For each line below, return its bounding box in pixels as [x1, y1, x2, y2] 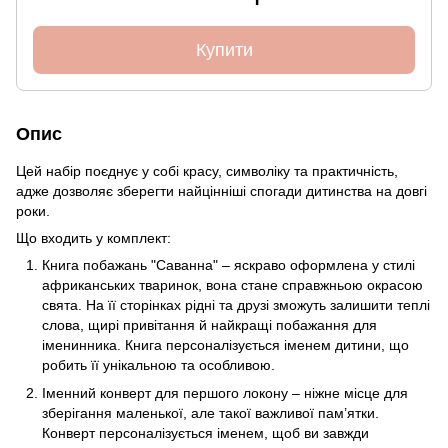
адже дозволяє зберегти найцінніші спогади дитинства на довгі [16, 182, 427, 199]
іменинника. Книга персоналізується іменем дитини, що [42, 336, 409, 353]
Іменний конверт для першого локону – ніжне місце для [42, 384, 408, 401]
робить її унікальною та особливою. [42, 356, 275, 373]
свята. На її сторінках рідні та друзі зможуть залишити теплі [42, 296, 430, 313]
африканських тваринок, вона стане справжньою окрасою [42, 276, 423, 293]
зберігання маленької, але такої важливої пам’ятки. [42, 404, 379, 421]
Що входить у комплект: [16, 229, 171, 246]
